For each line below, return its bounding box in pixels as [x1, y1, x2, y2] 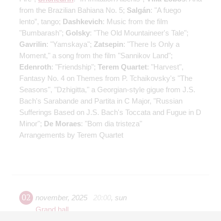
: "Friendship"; [51, 63, 98, 72]
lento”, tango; [19, 17, 63, 26]
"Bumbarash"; [19, 29, 66, 37]
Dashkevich [63, 17, 103, 26]
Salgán [127, 6, 150, 15]
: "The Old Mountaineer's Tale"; [90, 29, 188, 37]
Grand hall [36, 206, 69, 214]
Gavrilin [19, 40, 46, 49]
